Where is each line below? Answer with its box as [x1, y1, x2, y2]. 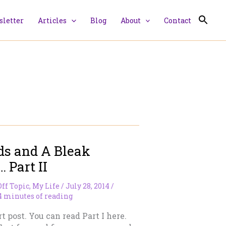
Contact [163, 15, 191, 25]
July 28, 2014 [66, 181, 109, 191]
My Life [32, 181, 60, 191]
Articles [38, 15, 67, 25]
